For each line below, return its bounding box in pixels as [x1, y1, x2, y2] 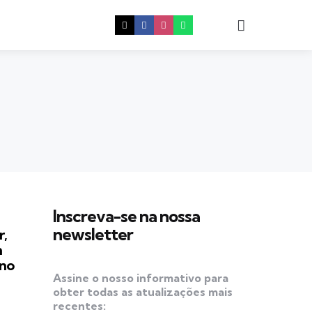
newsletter [53, 223, 133, 244]
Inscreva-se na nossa [53, 205, 200, 226]
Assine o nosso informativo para [53, 270, 228, 285]
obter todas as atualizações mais [53, 284, 233, 299]
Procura [248, 16, 290, 32]
